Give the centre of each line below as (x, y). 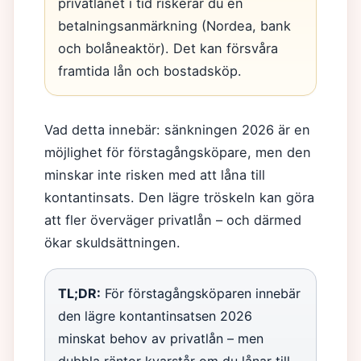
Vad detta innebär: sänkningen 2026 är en (177, 130)
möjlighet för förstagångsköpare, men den (178, 152)
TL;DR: (79, 293)
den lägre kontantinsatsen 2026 (155, 316)
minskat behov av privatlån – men (161, 338)
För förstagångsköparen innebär (201, 293)
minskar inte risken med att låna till (155, 175)
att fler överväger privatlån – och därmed (173, 220)
